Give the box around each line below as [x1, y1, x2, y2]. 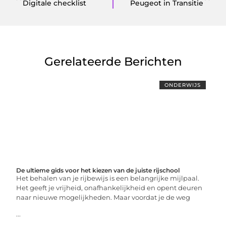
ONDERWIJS [164, 81, 201, 88]
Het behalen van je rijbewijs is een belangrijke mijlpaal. [16, 174, 200, 182]
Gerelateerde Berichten [44, 54, 182, 69]
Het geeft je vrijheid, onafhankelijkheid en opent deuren [16, 183, 203, 192]
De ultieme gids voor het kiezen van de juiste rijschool [16, 166, 180, 174]
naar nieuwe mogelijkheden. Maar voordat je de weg [16, 193, 191, 201]
